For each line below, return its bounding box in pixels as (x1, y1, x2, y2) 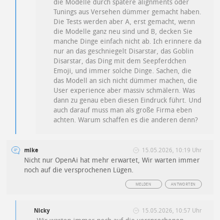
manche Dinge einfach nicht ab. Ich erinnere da (54, 37, 202, 46)
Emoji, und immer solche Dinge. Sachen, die (54, 67, 192, 76)
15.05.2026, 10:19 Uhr (141, 147, 202, 154)
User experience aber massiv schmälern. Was (54, 86, 195, 95)
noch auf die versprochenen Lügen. (24, 166, 134, 175)
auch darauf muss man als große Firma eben (54, 106, 192, 115)
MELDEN (135, 182, 152, 187)
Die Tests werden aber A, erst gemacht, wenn (54, 18, 195, 27)
